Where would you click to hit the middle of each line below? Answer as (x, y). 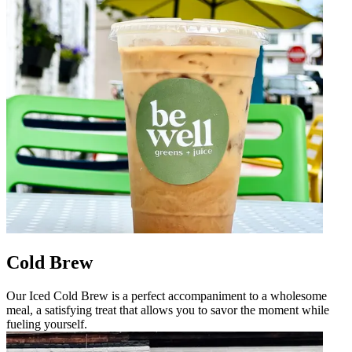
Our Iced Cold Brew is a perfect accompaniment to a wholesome (167, 295)
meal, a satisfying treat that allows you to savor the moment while (168, 310)
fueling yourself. (47, 324)
